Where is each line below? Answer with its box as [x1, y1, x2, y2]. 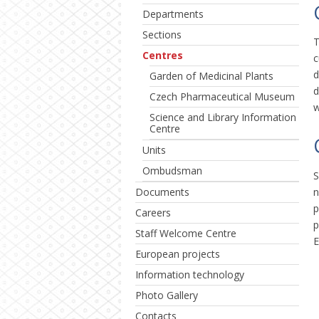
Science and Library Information [150, 110, 296, 124]
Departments [142, 7, 204, 21]
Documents [135, 185, 189, 199]
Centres [142, 48, 183, 62]
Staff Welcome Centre [135, 226, 236, 240]
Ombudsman [142, 164, 202, 177]
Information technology [135, 268, 244, 281]
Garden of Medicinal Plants [150, 69, 273, 83]
